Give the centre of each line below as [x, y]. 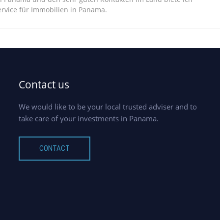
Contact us [44, 85]
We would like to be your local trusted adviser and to [108, 107]
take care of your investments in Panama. [89, 119]
